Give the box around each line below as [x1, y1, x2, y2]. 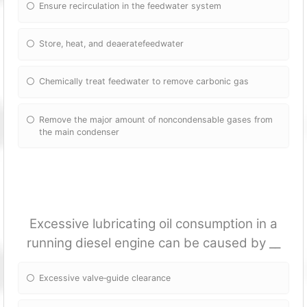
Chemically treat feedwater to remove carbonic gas [39, 76, 249, 87]
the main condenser [39, 126, 120, 137]
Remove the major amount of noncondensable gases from [39, 114, 273, 125]
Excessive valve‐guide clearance [39, 272, 171, 283]
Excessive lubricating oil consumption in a [29, 216, 278, 232]
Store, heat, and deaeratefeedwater [39, 38, 184, 49]
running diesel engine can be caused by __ [27, 235, 280, 251]
